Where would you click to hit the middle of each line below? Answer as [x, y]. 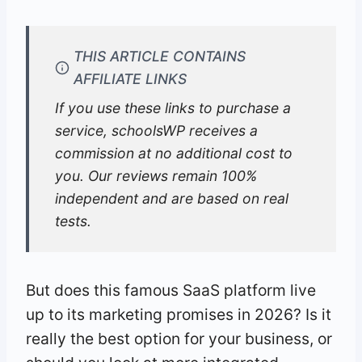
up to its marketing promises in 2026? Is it [179, 315]
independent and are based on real [172, 199]
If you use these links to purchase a [173, 108]
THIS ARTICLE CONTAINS [159, 57]
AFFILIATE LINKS [130, 79]
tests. [73, 221]
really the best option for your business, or [179, 339]
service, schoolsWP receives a [156, 131]
